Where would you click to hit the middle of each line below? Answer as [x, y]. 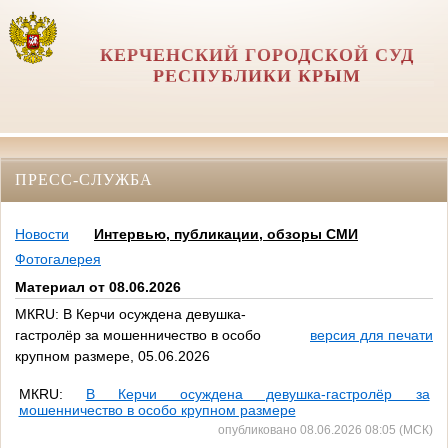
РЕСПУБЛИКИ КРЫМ [256, 76]
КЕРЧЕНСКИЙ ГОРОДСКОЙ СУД [256, 55]
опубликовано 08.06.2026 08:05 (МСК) [325, 430]
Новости [42, 234]
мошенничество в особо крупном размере [157, 409]
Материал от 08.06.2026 [98, 287]
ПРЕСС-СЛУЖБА [84, 179]
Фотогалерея [58, 259]
